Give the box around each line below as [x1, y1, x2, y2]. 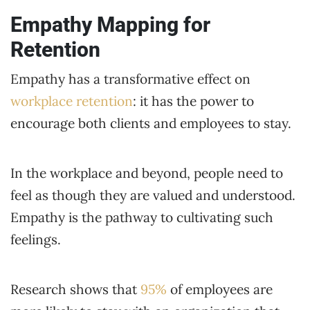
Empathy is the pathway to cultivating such [10, 209, 273, 226]
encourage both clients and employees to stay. [10, 115, 295, 132]
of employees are [167, 281, 273, 298]
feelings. [10, 231, 64, 248]
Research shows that [10, 281, 140, 298]
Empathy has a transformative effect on [10, 71, 250, 88]
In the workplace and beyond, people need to [10, 165, 283, 182]
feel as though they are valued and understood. [10, 187, 295, 204]
